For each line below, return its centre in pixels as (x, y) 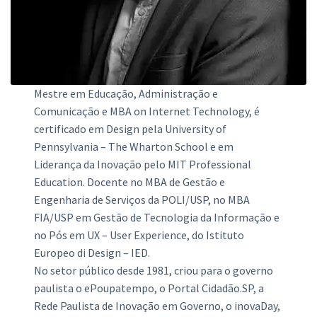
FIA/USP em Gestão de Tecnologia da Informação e (157, 217)
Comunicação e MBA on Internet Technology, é (147, 111)
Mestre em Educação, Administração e (126, 93)
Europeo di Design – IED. (92, 253)
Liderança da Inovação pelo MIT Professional (143, 164)
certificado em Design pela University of (131, 129)
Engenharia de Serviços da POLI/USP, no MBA (142, 200)
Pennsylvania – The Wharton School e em (134, 146)
